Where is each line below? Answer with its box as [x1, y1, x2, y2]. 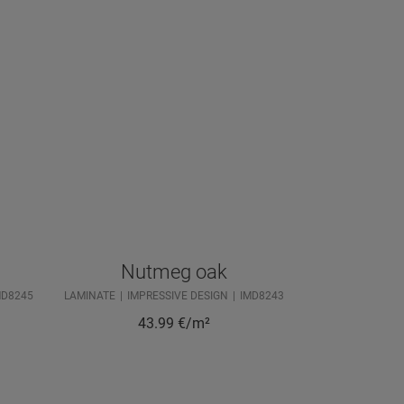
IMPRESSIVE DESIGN [127, 289, 228, 303]
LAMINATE [64, 289, 115, 303]
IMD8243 [240, 289, 284, 303]
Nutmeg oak [121, 261, 227, 284]
